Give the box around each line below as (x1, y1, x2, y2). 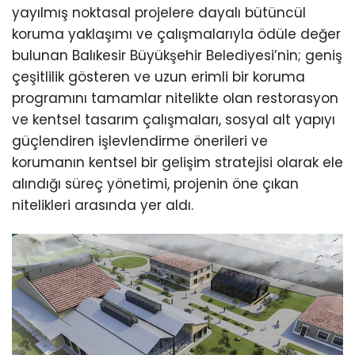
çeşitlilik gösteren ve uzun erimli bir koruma (12, 67, 305, 87)
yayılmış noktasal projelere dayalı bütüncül (12, 3, 306, 23)
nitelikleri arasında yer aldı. (12, 196, 193, 216)
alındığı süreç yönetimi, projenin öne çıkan (12, 174, 299, 194)
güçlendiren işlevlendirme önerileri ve (12, 132, 268, 151)
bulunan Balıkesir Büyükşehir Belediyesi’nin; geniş (12, 46, 342, 66)
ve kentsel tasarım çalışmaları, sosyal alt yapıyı (12, 110, 335, 130)
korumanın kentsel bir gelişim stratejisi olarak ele (12, 153, 343, 173)
